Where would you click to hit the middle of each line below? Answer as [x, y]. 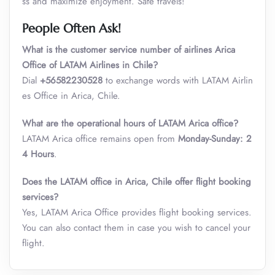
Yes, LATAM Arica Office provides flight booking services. [137, 212]
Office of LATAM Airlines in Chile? [90, 65]
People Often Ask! [72, 29]
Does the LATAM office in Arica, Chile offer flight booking [137, 182]
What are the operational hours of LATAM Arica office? [130, 123]
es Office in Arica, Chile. [71, 96]
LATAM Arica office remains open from [100, 139]
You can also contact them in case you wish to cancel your [136, 228]
